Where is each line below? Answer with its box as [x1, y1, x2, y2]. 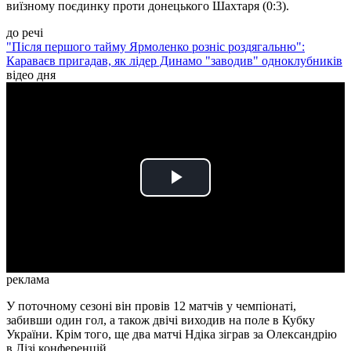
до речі [6, 26, 43, 40]
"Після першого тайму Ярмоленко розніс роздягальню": [6, 40, 305, 54]
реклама [6, 273, 49, 287]
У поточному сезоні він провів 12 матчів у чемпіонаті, [6, 299, 296, 313]
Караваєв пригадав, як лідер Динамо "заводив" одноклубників [6, 54, 342, 68]
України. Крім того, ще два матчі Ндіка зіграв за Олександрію [6, 327, 337, 342]
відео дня [6, 68, 56, 82]
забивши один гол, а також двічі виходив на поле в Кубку [6, 313, 315, 327]
